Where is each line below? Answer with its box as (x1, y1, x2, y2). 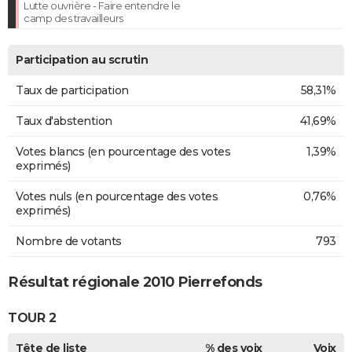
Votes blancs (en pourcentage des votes (16, 144, 230, 159)
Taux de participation (16, 82, 129, 97)
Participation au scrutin (16, 52, 148, 67)
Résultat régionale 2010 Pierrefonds (8, 273, 262, 291)
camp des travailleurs (24, 11, 123, 24)
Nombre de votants (16, 233, 122, 248)
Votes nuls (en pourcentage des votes (16, 189, 218, 203)
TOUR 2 (8, 310, 56, 326)
